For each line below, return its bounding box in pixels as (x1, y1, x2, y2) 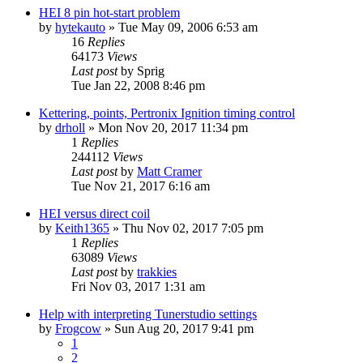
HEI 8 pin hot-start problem (39, 5, 180, 19)
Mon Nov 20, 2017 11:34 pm (98, 120, 248, 135)
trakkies (137, 264, 177, 279)
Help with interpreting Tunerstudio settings (39, 306, 257, 321)
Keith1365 (55, 220, 109, 235)
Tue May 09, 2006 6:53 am (118, 19, 258, 34)
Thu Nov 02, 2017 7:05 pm (122, 220, 263, 235)
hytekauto (55, 19, 105, 34)
